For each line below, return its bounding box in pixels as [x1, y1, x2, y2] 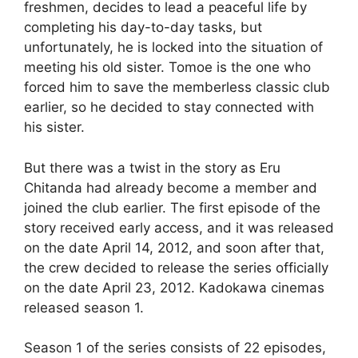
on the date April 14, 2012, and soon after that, [24, 239, 324, 256]
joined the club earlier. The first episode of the [24, 199, 320, 216]
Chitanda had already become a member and [24, 179, 317, 196]
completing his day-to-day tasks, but [24, 19, 262, 36]
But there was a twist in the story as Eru [24, 159, 280, 176]
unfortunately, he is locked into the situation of [24, 39, 323, 56]
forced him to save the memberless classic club [24, 79, 330, 96]
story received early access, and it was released [24, 219, 334, 236]
